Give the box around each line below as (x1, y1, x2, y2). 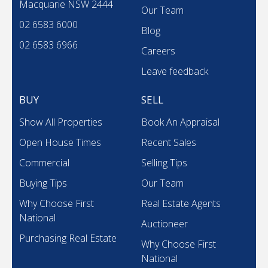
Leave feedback (141, 64, 208, 78)
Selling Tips (141, 156, 187, 169)
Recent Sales (141, 135, 196, 149)
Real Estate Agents (141, 196, 221, 210)
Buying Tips (19, 176, 67, 190)
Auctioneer (141, 217, 188, 230)
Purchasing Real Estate (19, 231, 117, 245)
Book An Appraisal (141, 115, 220, 129)
